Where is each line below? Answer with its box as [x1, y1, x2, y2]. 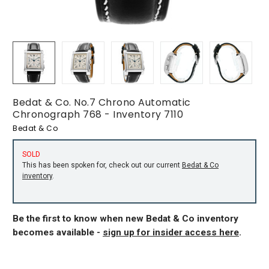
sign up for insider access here [103, 226, 239, 238]
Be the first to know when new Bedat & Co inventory [13, 213, 238, 224]
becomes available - [13, 226, 103, 238]
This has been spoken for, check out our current [22, 160, 182, 169]
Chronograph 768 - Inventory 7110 [13, 107, 183, 121]
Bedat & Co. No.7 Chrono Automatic [13, 95, 191, 109]
